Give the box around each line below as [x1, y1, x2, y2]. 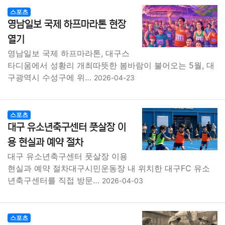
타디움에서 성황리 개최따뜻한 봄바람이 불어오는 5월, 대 [8, 60, 214, 70]
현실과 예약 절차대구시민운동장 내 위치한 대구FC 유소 [8, 163, 210, 173]
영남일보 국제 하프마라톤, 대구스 [8, 48, 130, 58]
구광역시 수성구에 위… [8, 72, 94, 82]
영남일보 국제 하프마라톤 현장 [8, 19, 126, 30]
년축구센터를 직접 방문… [8, 175, 102, 185]
